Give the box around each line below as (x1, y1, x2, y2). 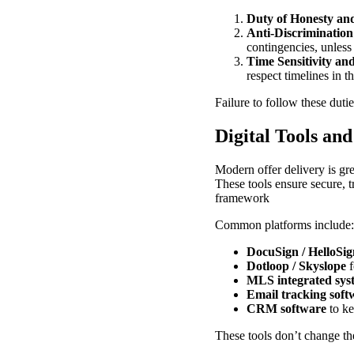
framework (215, 190, 269, 205)
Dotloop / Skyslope (247, 258, 346, 273)
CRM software (247, 301, 326, 315)
